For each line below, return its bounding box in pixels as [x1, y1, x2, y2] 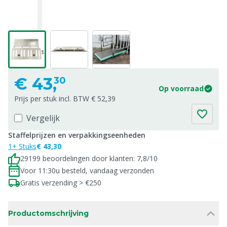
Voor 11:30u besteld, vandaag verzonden [20, 166, 154, 175]
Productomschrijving [8, 209, 89, 218]
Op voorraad [159, 84, 204, 93]
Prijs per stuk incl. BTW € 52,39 [14, 94, 116, 103]
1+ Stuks [8, 141, 36, 151]
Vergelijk [26, 112, 60, 124]
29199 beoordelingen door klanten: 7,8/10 [20, 154, 158, 163]
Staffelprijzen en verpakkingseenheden [8, 130, 145, 140]
